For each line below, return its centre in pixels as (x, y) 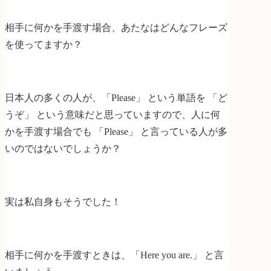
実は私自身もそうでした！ (63, 202)
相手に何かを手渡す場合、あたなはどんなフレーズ (116, 28)
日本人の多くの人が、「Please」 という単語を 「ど (116, 98)
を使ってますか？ (44, 45)
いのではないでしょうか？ (63, 149)
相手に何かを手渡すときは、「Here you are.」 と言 (114, 255)
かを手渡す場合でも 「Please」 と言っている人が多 (116, 132)
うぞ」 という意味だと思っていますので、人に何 (113, 115)
